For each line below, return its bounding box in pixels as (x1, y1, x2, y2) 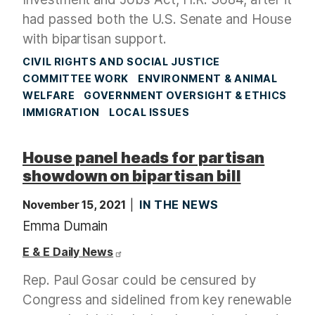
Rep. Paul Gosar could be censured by (22, 272, 256, 289)
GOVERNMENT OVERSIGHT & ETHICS (84, 89, 287, 102)
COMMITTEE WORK (22, 72, 129, 85)
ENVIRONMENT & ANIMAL (137, 72, 278, 85)
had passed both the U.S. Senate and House (22, 11, 292, 28)
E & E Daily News (22, 245, 114, 259)
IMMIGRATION (22, 106, 101, 119)
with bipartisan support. (22, 31, 167, 48)
